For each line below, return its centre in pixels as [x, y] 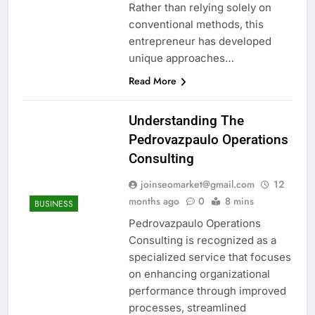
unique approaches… [181, 58]
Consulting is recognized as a [202, 240]
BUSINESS [54, 204]
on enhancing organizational [199, 274]
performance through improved [207, 290]
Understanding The [186, 120]
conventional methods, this [196, 24]
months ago [154, 201]
